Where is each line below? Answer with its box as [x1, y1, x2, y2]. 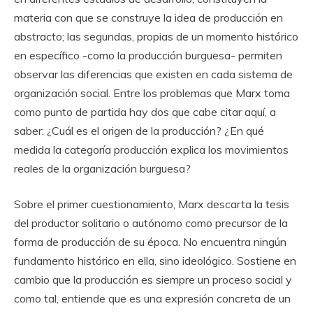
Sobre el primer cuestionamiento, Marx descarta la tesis [14, 197, 289, 212]
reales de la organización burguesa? [14, 161, 191, 176]
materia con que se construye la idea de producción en [14, 10, 283, 25]
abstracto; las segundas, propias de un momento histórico [14, 29, 298, 44]
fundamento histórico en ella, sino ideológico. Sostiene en [14, 254, 296, 268]
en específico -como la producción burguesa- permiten [14, 48, 282, 63]
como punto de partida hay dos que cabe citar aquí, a [14, 105, 276, 119]
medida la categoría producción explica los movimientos [14, 143, 289, 157]
